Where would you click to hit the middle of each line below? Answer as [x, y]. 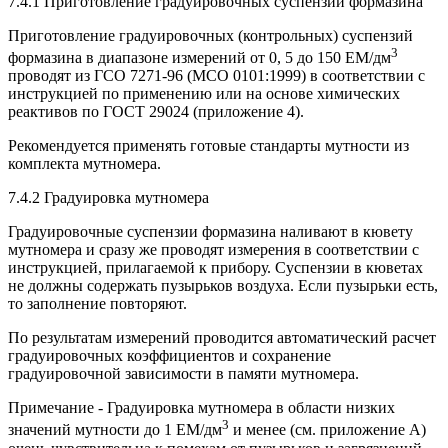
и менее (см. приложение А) [327, 430]
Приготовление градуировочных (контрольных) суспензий [210, 35]
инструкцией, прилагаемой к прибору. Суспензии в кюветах [215, 268]
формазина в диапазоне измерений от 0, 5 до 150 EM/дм [199, 58]
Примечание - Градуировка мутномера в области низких [201, 408]
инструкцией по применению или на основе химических [204, 94]
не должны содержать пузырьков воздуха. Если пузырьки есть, [223, 286]
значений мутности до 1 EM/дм [115, 430]
